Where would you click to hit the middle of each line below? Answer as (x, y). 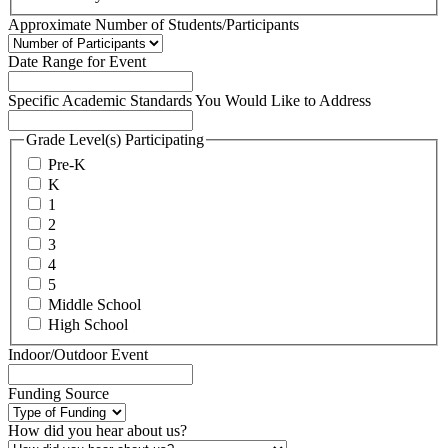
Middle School (94, 305)
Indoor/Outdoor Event (78, 355)
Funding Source (58, 394)
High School (88, 325)
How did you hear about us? (97, 431)
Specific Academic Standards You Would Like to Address (189, 100)
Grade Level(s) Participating (115, 139)
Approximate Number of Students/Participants (153, 24)
